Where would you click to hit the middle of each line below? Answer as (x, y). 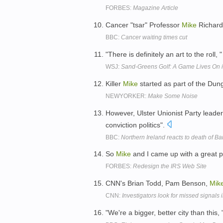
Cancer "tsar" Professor (144, 25)
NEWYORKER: (127, 96)
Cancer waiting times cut (154, 38)
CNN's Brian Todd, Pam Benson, (158, 183)
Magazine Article (156, 8)
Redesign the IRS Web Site (170, 167)
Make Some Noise (173, 96)
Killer (114, 83)
